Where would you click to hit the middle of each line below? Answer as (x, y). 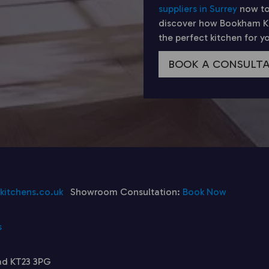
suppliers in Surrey (198, 9)
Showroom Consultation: (123, 192)
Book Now (204, 192)
